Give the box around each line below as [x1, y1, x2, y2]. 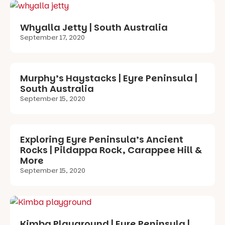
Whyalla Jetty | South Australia [20, 21, 168, 34]
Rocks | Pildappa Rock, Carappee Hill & [20, 143, 202, 156]
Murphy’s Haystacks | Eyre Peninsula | [20, 71, 197, 84]
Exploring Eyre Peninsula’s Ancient [20, 133, 183, 146]
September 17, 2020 [20, 32, 85, 42]
